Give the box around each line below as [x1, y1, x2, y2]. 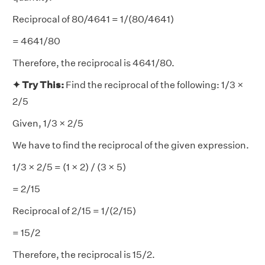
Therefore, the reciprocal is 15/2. [12, 249, 155, 260]
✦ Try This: [12, 79, 66, 91]
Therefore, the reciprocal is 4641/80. [12, 57, 174, 69]
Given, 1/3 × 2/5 [12, 118, 83, 129]
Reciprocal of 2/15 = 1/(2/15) [12, 205, 136, 216]
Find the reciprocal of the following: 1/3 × [66, 79, 244, 91]
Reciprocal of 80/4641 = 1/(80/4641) [12, 14, 174, 25]
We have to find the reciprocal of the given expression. [12, 140, 249, 151]
